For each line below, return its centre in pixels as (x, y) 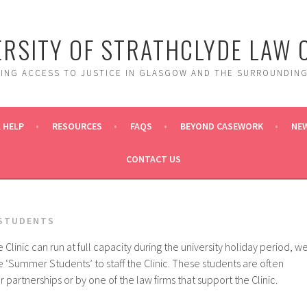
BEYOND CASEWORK (222, 126)
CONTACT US (153, 159)
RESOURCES (77, 126)
